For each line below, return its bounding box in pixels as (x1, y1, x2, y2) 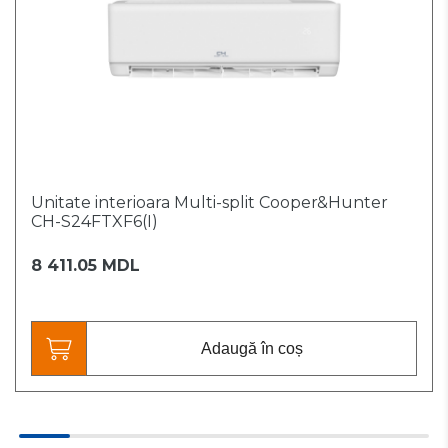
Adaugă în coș (200, 339, 303, 357)
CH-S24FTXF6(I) (31, 212, 158, 232)
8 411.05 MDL (31, 256, 140, 276)
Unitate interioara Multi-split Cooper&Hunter (31, 193, 388, 213)
